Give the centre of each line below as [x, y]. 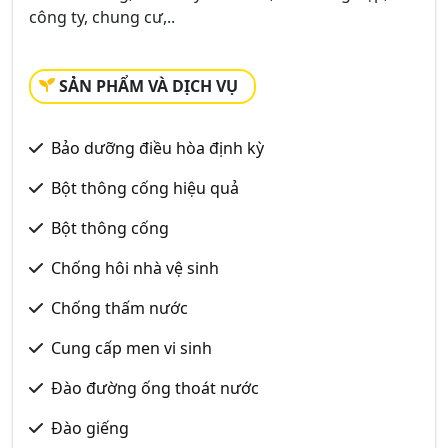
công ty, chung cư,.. [102, 17]
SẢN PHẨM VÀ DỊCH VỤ [148, 86]
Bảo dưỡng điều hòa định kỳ [157, 148]
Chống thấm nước [119, 308]
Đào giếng [90, 428]
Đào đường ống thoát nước [155, 388]
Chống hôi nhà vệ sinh [135, 268]
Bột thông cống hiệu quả [145, 188]
